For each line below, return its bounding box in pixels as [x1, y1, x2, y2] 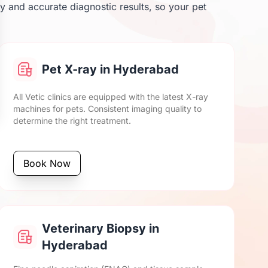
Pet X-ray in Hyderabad [42, 62, 179, 77]
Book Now [23, 157, 71, 169]
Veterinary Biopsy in [42, 221, 160, 236]
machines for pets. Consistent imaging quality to [13, 103, 202, 114]
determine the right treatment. [13, 115, 132, 126]
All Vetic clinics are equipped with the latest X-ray [13, 92, 209, 102]
